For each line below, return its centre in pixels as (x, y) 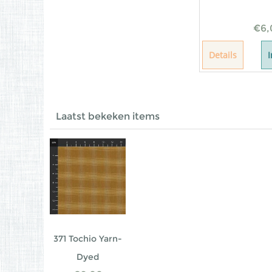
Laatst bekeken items (108, 116)
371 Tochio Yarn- (88, 239)
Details (223, 55)
